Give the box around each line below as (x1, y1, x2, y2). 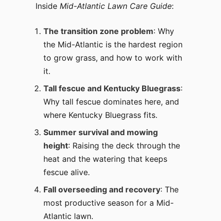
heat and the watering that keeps (43, 154, 167, 164)
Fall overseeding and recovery (43, 184, 160, 195)
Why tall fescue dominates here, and (43, 97, 179, 107)
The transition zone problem (43, 26, 153, 37)
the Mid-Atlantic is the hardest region (43, 39, 183, 50)
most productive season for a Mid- (43, 198, 174, 208)
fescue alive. (43, 167, 90, 178)
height (43, 141, 68, 151)
